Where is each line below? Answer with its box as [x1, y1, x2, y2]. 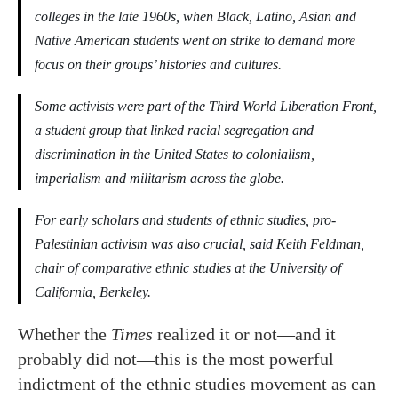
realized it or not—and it [153, 324, 336, 344]
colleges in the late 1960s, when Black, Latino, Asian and [35, 9, 356, 24]
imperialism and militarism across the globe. [35, 171, 284, 186]
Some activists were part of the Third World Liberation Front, [35, 99, 377, 114]
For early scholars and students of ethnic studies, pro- [35, 212, 336, 227]
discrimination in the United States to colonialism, [35, 147, 314, 162]
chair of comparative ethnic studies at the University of [35, 260, 341, 275]
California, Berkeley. [35, 284, 151, 299]
